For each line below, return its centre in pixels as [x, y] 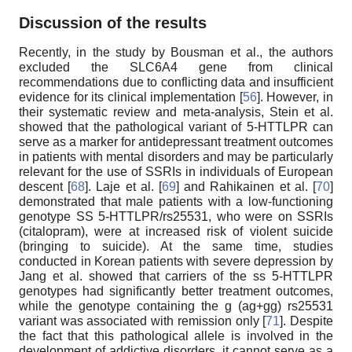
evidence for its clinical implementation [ [131, 97]
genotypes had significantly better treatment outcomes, [176, 291]
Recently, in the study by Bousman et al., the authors [176, 53]
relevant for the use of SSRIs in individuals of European [176, 172]
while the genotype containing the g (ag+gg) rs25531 [176, 306]
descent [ [45, 187]
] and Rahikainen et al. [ [246, 187]
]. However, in [295, 97]
